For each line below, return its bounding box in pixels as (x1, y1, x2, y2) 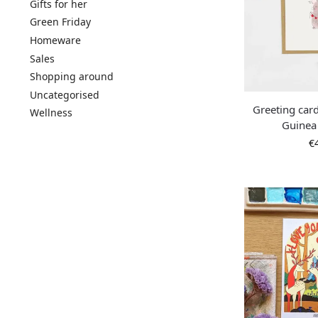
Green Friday (29, 15, 91, 29)
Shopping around (29, 70, 114, 84)
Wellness (29, 106, 72, 120)
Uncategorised (29, 87, 99, 102)
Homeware (29, 33, 81, 48)
